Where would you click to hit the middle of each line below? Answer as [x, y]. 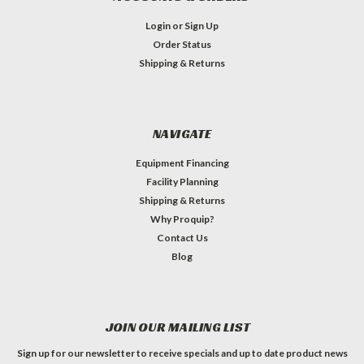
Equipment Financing [182, 162]
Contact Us [182, 237]
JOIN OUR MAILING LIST [178, 327]
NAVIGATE [182, 133]
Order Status [182, 44]
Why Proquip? [182, 219]
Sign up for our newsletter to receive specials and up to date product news [182, 353]
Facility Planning [182, 181]
